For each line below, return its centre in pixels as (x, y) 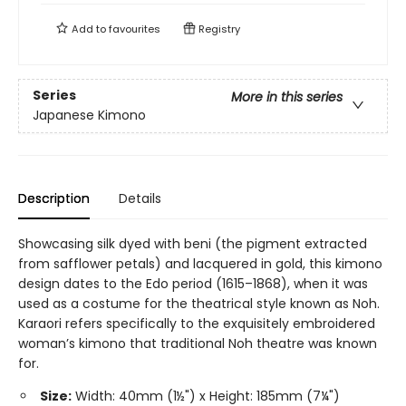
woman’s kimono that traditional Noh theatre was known (198, 343)
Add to (89, 29)
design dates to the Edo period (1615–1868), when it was (193, 283)
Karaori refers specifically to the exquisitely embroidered (197, 323)
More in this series (287, 97)
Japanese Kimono (89, 116)
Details (140, 198)
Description (54, 198)
